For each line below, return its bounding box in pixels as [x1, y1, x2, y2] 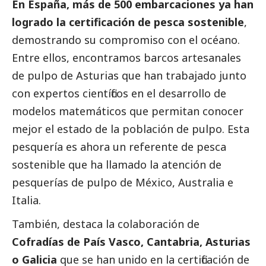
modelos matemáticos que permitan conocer [12, 104, 243, 119]
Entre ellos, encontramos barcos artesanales [12, 50, 241, 65]
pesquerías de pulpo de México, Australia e [12, 175, 233, 190]
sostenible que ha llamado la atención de [12, 157, 221, 172]
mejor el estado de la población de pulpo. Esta [12, 122, 249, 137]
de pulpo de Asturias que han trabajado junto [12, 68, 246, 83]
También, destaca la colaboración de [12, 217, 199, 232]
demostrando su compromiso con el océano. [12, 33, 240, 47]
